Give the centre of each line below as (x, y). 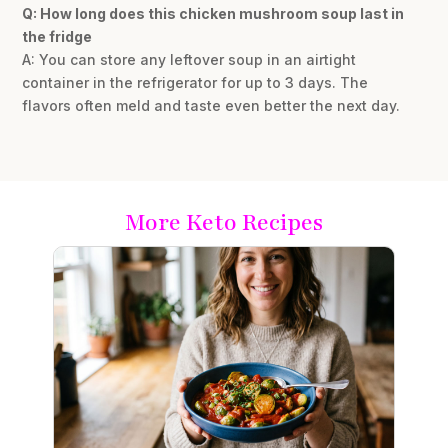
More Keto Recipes (224, 222)
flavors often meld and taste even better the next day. (211, 105)
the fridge (57, 36)
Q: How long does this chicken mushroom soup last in (213, 13)
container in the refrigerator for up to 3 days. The (195, 82)
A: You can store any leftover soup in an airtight (189, 59)
